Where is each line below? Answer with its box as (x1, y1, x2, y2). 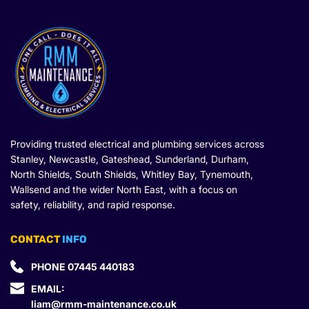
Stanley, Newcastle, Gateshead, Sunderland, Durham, (10, 152, 249, 165)
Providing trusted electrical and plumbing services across (10, 137, 264, 150)
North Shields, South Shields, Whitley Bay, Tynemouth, (10, 168, 253, 180)
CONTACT (10, 232, 60, 246)
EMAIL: (31, 282, 66, 295)
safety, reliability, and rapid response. (10, 198, 175, 210)
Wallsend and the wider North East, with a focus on (10, 183, 237, 195)
